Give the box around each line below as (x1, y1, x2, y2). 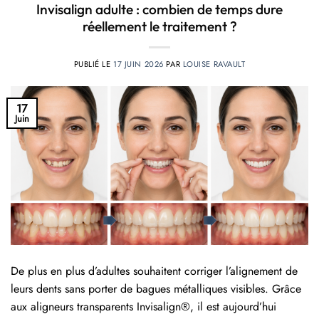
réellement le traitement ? (82, 18, 237, 36)
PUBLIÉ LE (73, 58, 114, 70)
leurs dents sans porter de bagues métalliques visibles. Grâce (11, 281, 301, 298)
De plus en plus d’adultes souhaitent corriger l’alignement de (11, 263, 298, 280)
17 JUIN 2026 (113, 58, 164, 70)
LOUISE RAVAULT (182, 58, 246, 70)
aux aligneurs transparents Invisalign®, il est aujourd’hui (11, 298, 276, 315)
